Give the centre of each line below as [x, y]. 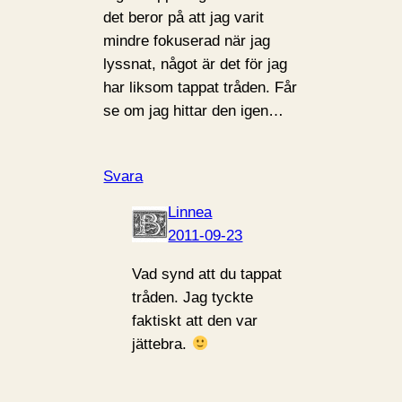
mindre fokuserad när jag [187, 40]
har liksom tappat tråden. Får [201, 87]
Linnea [190, 212]
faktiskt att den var [195, 320]
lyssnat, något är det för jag [196, 64]
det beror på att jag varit [184, 17]
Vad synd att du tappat [207, 274]
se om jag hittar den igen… [194, 110]
